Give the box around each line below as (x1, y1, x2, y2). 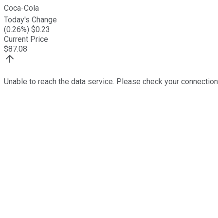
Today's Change (4, 15, 57, 25)
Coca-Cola (4, 3, 39, 13)
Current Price (4, 35, 48, 44)
